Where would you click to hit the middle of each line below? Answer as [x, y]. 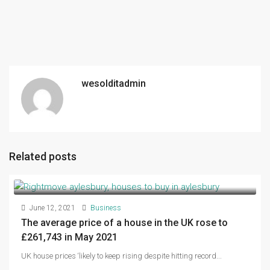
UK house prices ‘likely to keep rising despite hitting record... [121, 256]
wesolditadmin [114, 83]
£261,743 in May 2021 [69, 237]
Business [106, 208]
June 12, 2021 [52, 208]
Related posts [43, 156]
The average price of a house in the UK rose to [124, 223]
